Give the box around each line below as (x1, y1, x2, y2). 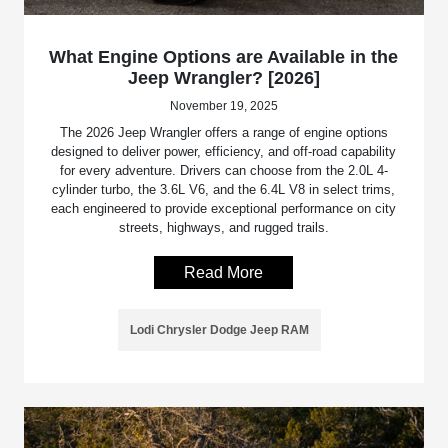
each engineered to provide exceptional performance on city (51, 201, 397, 217)
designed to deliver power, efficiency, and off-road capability (51, 144, 397, 160)
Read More (184, 264, 264, 282)
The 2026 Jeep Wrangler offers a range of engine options (59, 125, 388, 141)
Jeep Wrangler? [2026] (127, 68, 320, 89)
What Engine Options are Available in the (49, 47, 399, 68)
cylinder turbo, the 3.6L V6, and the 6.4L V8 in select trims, (52, 182, 396, 198)
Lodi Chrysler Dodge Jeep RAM (130, 323, 310, 338)
